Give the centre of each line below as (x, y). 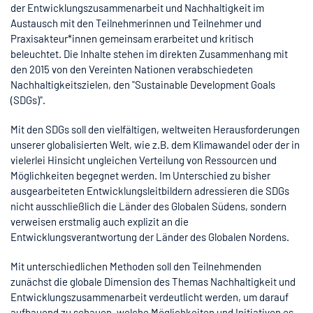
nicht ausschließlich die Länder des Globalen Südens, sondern (148, 206)
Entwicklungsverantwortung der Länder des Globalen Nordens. (150, 236)
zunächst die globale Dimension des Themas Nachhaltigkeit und (153, 281)
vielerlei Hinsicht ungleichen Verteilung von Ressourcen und (144, 160)
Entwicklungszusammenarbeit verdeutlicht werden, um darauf (150, 297)
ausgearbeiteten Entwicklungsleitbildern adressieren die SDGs (150, 190)
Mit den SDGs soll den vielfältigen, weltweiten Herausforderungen (155, 129)
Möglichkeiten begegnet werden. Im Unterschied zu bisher (140, 175)
